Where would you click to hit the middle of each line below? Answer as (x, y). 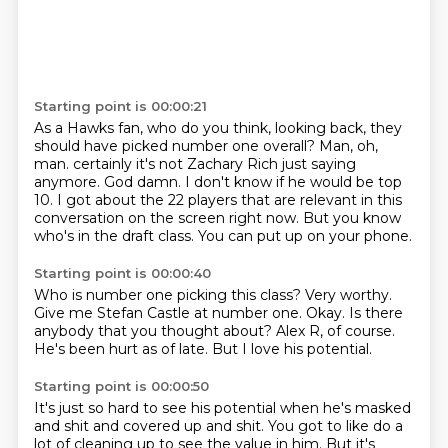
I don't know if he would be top (293, 182)
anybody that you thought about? (154, 331)
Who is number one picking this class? (169, 295)
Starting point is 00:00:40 (122, 273)
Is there (375, 313)
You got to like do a (335, 426)
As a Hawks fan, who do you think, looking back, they (217, 128)
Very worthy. (348, 295)
